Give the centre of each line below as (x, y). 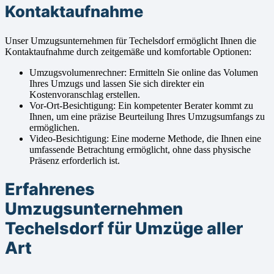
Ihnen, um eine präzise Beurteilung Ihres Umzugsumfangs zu (147, 116)
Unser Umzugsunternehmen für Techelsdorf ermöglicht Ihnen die (131, 40)
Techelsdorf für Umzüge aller (124, 229)
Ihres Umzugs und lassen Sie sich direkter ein (117, 83)
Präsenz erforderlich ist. (75, 160)
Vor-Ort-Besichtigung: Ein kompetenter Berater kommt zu (141, 105)
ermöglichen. (54, 127)
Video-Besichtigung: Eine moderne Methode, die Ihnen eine (145, 138)
